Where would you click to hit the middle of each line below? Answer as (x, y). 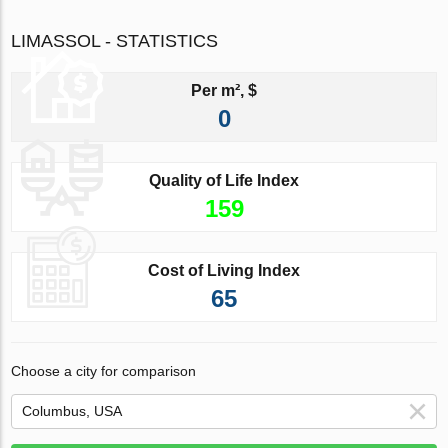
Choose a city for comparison (104, 370)
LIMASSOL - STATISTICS (115, 40)
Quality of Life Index (224, 180)
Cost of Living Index (224, 270)
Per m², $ (224, 90)
